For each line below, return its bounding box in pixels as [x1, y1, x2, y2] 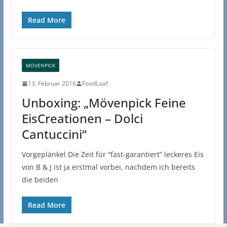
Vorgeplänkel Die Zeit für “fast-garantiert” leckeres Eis [21, 149, 204, 160]
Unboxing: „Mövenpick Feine [21, 94, 186, 111]
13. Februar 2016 [27, 79, 76, 88]
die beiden [21, 175, 58, 185]
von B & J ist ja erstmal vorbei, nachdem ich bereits [21, 162, 195, 172]
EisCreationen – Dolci [21, 110, 143, 127]
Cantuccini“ [21, 126, 87, 143]
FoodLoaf [82, 79, 108, 88]
